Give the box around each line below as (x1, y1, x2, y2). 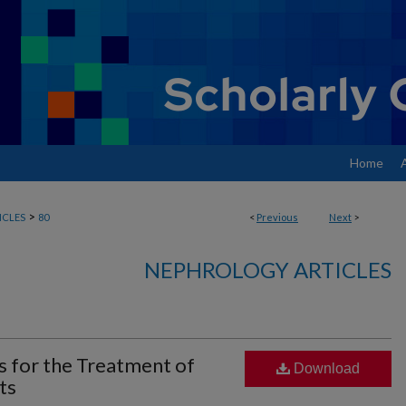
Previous (256, 211, 298, 223)
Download (290, 361, 360, 376)
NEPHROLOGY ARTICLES (144, 256, 391, 283)
